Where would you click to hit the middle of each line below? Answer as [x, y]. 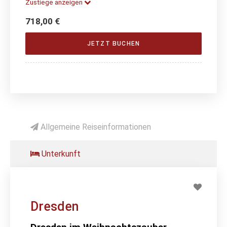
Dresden [54, 206]
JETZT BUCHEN [113, 43]
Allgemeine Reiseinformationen [95, 127]
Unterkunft [60, 154]
